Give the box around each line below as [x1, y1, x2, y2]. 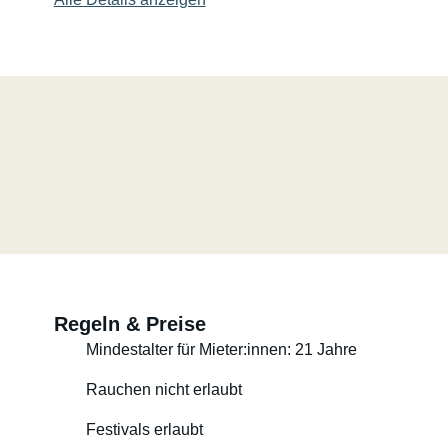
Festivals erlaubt [85, 421, 203, 438]
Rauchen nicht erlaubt [85, 381, 242, 398]
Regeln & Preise [53, 313, 206, 335]
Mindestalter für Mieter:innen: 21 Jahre [85, 341, 357, 358]
